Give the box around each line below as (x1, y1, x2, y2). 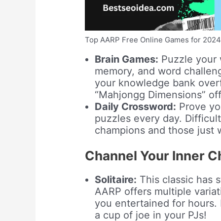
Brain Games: (95, 53, 159, 66)
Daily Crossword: (95, 101, 177, 113)
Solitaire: (95, 173, 137, 185)
